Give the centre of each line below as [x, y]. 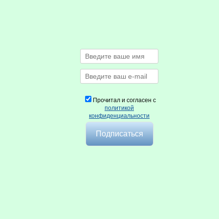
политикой [119, 108]
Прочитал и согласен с [124, 100]
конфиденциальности [119, 116]
